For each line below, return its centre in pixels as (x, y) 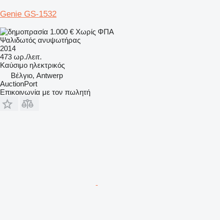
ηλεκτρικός (47, 65)
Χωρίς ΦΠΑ (95, 31)
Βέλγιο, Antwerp (37, 75)
